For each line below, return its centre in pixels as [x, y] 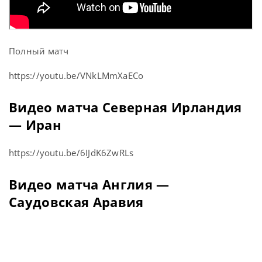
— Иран [35, 125]
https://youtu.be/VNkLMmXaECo [76, 76]
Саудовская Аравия [76, 202]
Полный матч [39, 51]
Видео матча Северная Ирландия [125, 107]
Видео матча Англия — [89, 185]
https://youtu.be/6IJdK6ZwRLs [71, 153]
